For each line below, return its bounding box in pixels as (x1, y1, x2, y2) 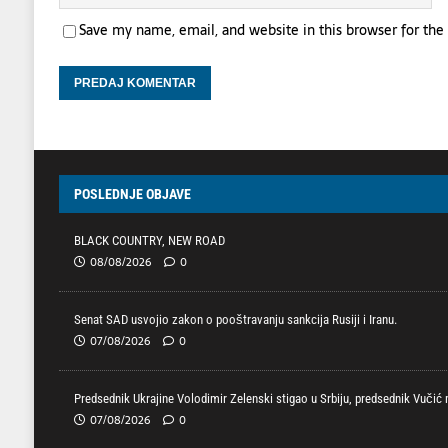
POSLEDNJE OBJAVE (73, 186, 191, 202)
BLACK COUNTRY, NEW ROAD (73, 233, 225, 248)
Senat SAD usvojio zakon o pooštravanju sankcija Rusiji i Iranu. (73, 312, 397, 327)
